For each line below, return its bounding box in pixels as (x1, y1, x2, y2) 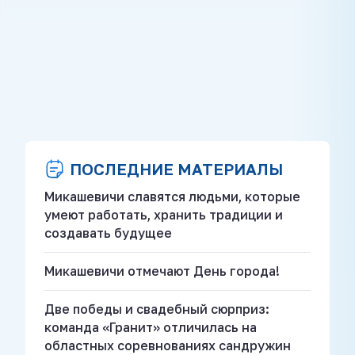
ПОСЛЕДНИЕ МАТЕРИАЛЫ (70, 158, 283, 178)
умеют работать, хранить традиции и (44, 206, 283, 223)
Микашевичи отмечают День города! (44, 262, 280, 279)
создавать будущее (44, 224, 172, 241)
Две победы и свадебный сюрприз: (44, 300, 269, 317)
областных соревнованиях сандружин (44, 337, 291, 353)
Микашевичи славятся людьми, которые (44, 188, 300, 204)
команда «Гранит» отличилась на (44, 319, 257, 335)
